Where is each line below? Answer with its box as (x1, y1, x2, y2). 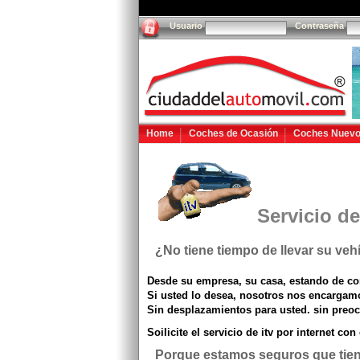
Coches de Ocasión (189, 128, 278, 139)
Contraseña (295, 21, 344, 31)
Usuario (170, 21, 202, 31)
